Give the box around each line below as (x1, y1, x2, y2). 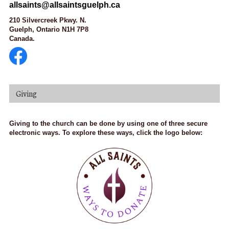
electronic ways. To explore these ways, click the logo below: (9, 128, 202, 136)
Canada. (9, 35, 37, 43)
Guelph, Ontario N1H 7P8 (9, 26, 88, 34)
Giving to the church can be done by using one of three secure (9, 119, 208, 127)
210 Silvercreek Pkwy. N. (9, 16, 86, 25)
